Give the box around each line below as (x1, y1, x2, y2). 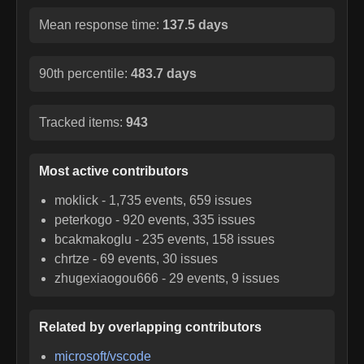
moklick (54, 193, 99, 207)
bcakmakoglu (54, 232, 132, 246)
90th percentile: (39, 66, 131, 80)
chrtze (54, 251, 90, 266)
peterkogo (54, 212, 113, 227)
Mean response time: (39, 17, 162, 32)
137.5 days (162, 17, 228, 32)
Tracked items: (39, 115, 126, 129)
